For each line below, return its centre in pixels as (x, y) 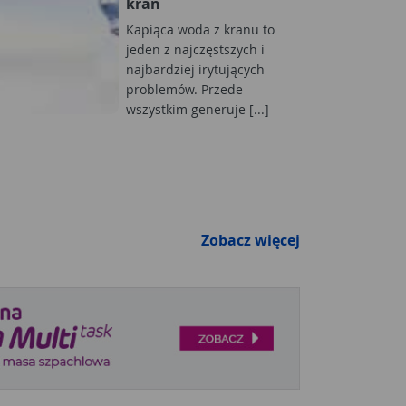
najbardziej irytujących (195, 69)
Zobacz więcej (251, 240)
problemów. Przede (184, 89)
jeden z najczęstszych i (195, 49)
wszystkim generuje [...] (198, 109)
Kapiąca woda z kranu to (200, 29)
